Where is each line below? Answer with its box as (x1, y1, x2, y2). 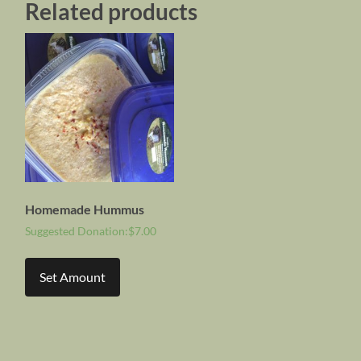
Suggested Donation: (25, 223, 129, 238)
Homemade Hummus (25, 201, 145, 217)
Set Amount (39, 268, 106, 284)
